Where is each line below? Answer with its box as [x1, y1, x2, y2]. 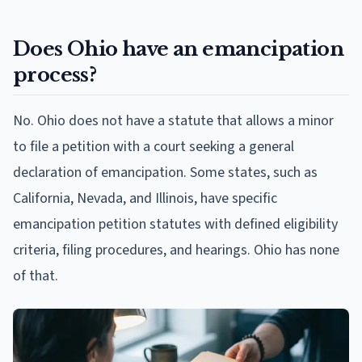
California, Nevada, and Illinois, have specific [13, 187, 277, 208]
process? [13, 62, 97, 86]
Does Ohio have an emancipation [13, 36, 343, 61]
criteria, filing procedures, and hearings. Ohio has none [13, 239, 339, 260]
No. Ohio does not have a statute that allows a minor [13, 110, 334, 131]
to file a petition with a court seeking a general [13, 136, 294, 157]
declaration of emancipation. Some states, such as [13, 162, 318, 183]
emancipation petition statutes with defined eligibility [13, 213, 338, 234]
